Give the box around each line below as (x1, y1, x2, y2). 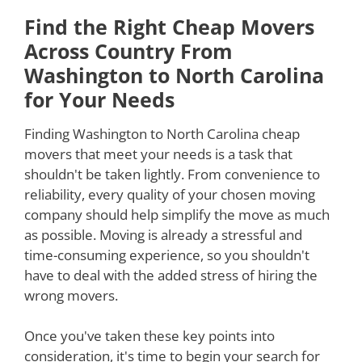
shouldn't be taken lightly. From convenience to (24, 164, 320, 183)
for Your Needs (24, 85, 175, 113)
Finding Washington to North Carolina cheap (24, 124, 300, 143)
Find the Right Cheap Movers (24, 12, 314, 40)
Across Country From (24, 36, 233, 65)
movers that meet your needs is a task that (24, 144, 293, 163)
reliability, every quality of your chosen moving (24, 184, 315, 204)
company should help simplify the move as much (24, 204, 330, 224)
